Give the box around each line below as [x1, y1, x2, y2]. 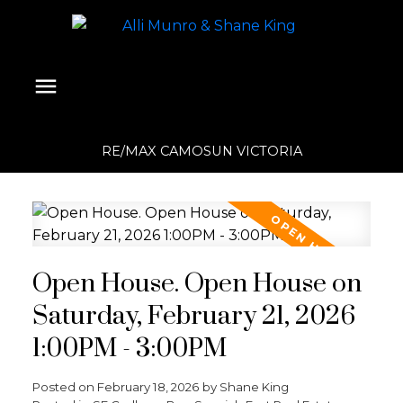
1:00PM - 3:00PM [31, 332, 227, 365]
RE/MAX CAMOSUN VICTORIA [101, 143, 302, 159]
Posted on [31, 379, 97, 394]
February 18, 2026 [96, 379, 199, 394]
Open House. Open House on [31, 267, 362, 300]
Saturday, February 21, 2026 [31, 300, 355, 333]
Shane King [219, 379, 289, 394]
